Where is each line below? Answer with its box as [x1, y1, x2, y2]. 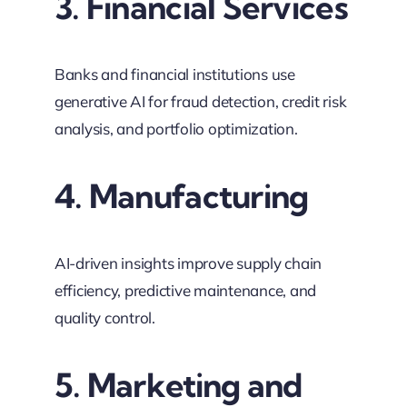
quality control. [54, 308, 155, 328]
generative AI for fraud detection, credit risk [54, 92, 347, 112]
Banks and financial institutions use [54, 65, 295, 84]
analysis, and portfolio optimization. [54, 119, 298, 139]
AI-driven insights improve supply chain [54, 253, 323, 273]
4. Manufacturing [54, 175, 309, 217]
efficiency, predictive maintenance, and [54, 281, 317, 301]
